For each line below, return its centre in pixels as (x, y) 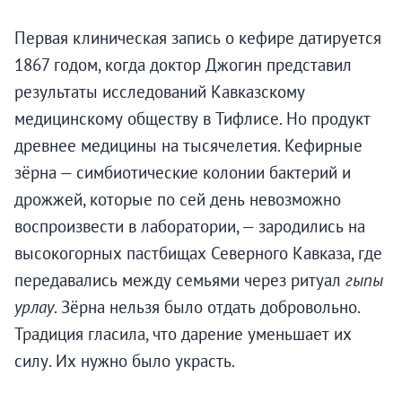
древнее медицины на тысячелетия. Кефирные (188, 146)
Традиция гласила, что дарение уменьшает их (183, 334)
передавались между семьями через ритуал (180, 280)
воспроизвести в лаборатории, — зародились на (190, 227)
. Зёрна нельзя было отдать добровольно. (207, 307)
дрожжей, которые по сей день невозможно (178, 200)
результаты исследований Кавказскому (160, 92)
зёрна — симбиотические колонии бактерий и (183, 173)
